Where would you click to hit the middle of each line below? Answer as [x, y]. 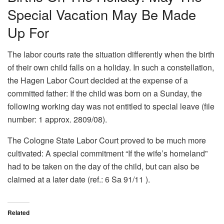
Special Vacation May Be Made [102, 14]
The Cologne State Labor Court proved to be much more [107, 140]
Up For [28, 32]
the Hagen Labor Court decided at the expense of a [98, 80]
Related [18, 213]
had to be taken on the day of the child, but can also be [103, 166]
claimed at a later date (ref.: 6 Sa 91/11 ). [79, 179]
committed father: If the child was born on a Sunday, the [105, 93]
